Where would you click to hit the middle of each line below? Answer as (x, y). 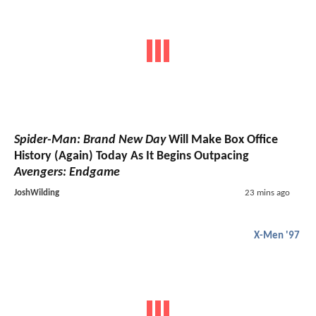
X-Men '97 (277, 236)
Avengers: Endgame (67, 173)
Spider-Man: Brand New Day (90, 140)
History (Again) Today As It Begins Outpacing (132, 157)
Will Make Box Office (222, 140)
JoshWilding (37, 193)
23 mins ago (267, 193)
